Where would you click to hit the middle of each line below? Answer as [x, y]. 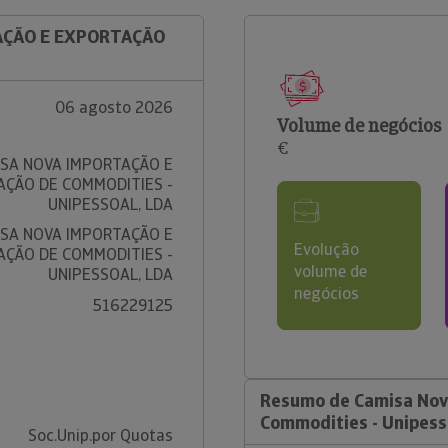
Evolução [326, 249]
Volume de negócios [359, 125]
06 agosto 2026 [113, 107]
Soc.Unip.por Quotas [100, 435]
